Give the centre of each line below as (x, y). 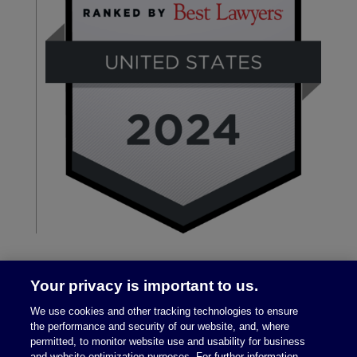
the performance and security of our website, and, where (160, 326)
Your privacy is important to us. (145, 286)
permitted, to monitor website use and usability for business (168, 341)
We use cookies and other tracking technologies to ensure (165, 311)
